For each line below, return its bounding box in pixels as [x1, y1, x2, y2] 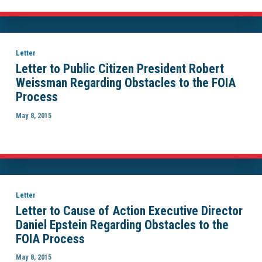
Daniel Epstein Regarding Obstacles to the [15, 217, 229, 232]
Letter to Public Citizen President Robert [15, 61, 224, 77]
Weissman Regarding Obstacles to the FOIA [15, 75, 236, 91]
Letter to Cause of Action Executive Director [15, 203, 243, 218]
